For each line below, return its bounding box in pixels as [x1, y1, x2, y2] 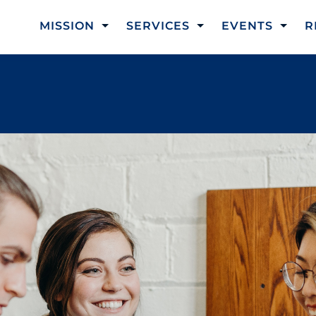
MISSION [39, 19, 95, 32]
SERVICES [126, 19, 190, 32]
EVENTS [221, 19, 273, 32]
